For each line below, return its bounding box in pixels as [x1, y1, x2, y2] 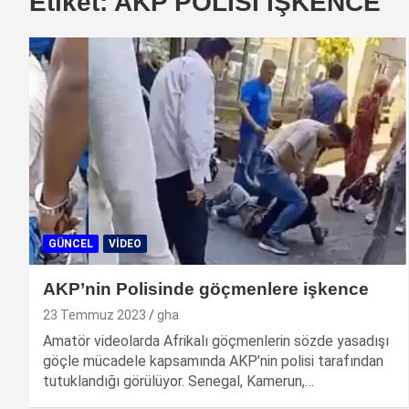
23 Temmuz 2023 [43, 307, 146, 322]
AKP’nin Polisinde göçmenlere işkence [43, 278, 369, 299]
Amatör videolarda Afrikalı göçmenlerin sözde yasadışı [43, 331, 389, 350]
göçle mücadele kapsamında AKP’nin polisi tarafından [43, 351, 383, 370]
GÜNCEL [48, 236, 93, 250]
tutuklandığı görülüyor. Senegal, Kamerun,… [43, 372, 314, 390]
